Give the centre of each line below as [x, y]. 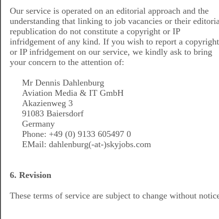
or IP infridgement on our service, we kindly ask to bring [111, 52]
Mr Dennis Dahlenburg [57, 83]
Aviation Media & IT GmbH [67, 93]
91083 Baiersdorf [47, 114]
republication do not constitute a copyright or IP [95, 32]
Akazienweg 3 [41, 103]
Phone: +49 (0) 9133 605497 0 [70, 134]
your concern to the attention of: [67, 62]
